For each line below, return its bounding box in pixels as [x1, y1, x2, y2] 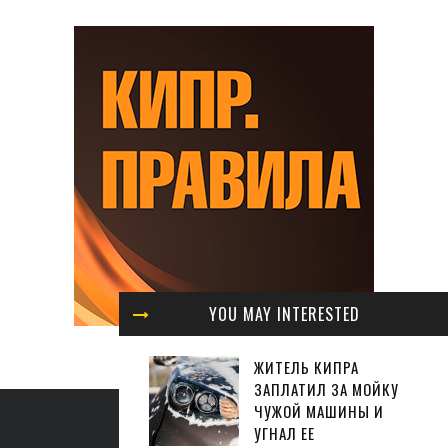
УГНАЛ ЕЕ [254, 422, 315, 444]
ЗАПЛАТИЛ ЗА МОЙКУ [254, 378, 399, 400]
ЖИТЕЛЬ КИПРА [254, 356, 359, 378]
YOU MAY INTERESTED [208, 302, 360, 326]
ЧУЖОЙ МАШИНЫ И [254, 400, 384, 422]
